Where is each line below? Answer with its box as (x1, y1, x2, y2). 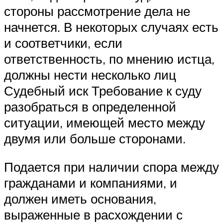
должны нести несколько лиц (4, 66, 176, 83)
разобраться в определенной (4, 98, 176, 114)
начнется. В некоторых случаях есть (4, 18, 219, 35)
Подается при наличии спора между (4, 159, 219, 175)
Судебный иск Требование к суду (4, 82, 202, 99)
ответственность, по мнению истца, (4, 50, 215, 67)
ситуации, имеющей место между (4, 114, 205, 130)
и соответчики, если (4, 34, 122, 51)
